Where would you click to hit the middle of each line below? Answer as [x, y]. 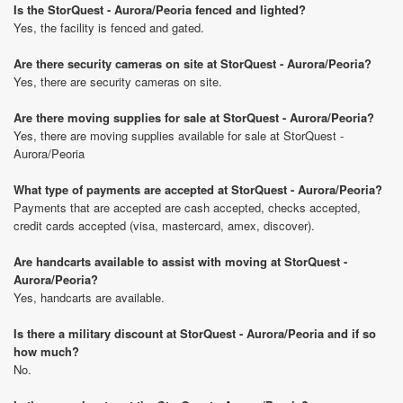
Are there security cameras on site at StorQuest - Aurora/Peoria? [193, 63]
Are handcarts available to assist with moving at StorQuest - [180, 261]
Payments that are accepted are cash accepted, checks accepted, [187, 207]
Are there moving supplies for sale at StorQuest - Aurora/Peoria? [194, 117]
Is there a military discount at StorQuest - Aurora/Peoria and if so [195, 333]
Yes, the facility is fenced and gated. [109, 27]
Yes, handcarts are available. [89, 297]
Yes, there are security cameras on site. [118, 81]
